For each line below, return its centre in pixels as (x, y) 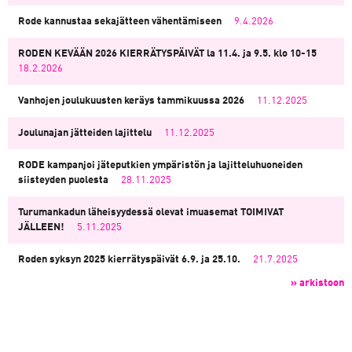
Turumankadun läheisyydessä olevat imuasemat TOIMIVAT (151, 213)
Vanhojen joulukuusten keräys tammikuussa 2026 (131, 101)
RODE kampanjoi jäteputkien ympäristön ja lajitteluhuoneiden (160, 165)
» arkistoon (317, 283)
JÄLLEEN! (41, 227)
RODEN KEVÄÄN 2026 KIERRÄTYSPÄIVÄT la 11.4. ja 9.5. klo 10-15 (167, 54)
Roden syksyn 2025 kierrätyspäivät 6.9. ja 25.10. (129, 260)
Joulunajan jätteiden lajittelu (85, 133)
